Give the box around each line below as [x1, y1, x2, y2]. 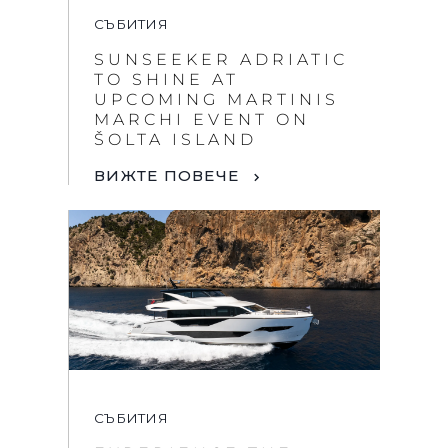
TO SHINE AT [94, 69, 239, 89]
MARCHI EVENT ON [94, 109, 310, 129]
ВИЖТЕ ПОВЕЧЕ [94, 166, 239, 186]
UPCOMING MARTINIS [94, 89, 339, 109]
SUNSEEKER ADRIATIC [94, 49, 348, 69]
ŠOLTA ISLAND [94, 129, 257, 149]
